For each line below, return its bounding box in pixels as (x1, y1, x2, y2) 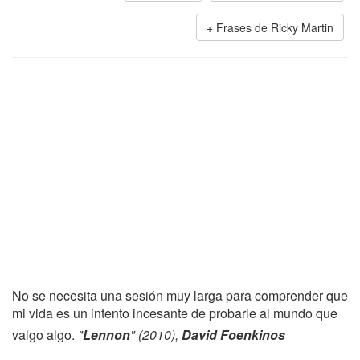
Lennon (83, 325, 130, 344)
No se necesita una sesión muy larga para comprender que (12, 286, 348, 305)
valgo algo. (12, 325, 78, 344)
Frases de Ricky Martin (216, 19, 333, 35)
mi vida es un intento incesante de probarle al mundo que (12, 304, 337, 322)
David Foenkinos (182, 325, 285, 344)
